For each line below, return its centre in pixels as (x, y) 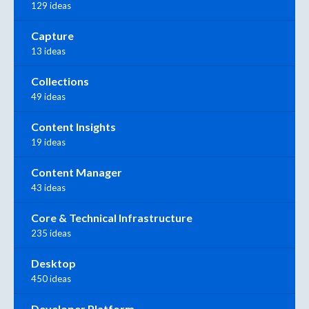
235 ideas (51, 233)
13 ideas (48, 51)
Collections (60, 81)
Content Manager (77, 172)
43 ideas (48, 187)
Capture (52, 35)
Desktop (53, 263)
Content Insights (73, 126)
